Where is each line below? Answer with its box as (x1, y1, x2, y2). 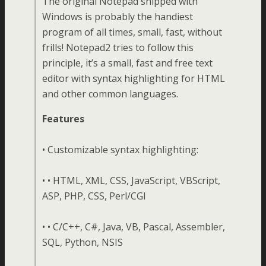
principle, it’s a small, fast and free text (42, 56, 213, 69)
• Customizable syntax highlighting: (42, 143, 198, 156)
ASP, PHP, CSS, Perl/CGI (42, 189, 146, 202)
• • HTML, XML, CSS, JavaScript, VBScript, (42, 174, 220, 187)
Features (42, 112, 84, 125)
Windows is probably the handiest (42, 10, 193, 23)
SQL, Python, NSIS (42, 236, 123, 249)
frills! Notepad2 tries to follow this (42, 41, 194, 54)
